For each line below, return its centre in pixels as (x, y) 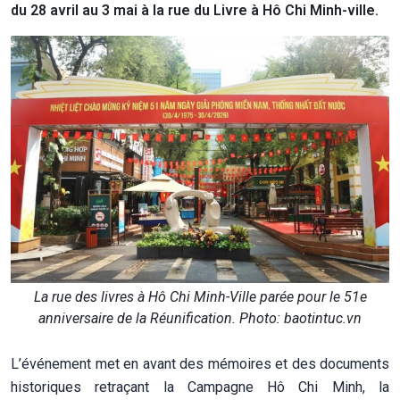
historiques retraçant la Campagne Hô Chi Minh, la (200, 387)
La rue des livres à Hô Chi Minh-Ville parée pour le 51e (200, 296)
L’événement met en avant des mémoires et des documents (200, 363)
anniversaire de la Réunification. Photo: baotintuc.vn (200, 318)
